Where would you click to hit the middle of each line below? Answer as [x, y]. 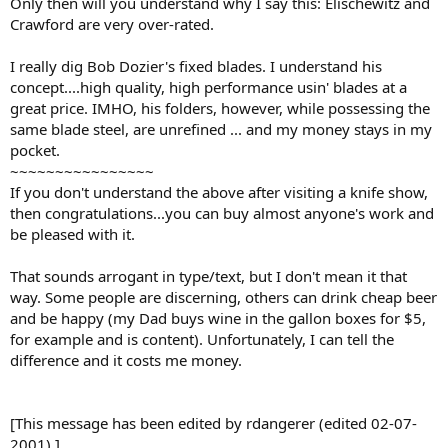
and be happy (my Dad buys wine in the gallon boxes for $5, [218, 317]
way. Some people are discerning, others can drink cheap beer [223, 296]
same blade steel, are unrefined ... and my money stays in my [221, 128]
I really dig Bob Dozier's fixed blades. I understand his [196, 65]
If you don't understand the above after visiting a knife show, [219, 191]
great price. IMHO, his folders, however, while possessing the [220, 107]
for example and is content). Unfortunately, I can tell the [202, 338]
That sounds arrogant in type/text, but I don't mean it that [208, 275]
